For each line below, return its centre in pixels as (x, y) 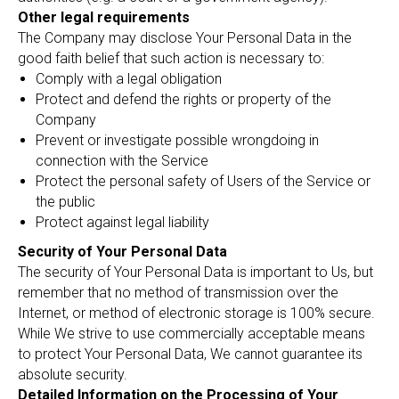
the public (65, 202)
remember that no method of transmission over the (178, 293)
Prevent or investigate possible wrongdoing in (177, 140)
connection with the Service (122, 161)
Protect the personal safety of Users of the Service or (203, 181)
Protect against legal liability (122, 222)
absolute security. (73, 375)
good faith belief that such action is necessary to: (171, 58)
